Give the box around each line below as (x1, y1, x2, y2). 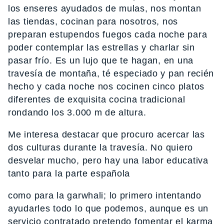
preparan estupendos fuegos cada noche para (8, 29, 207, 40)
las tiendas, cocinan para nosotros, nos (8, 16, 178, 27)
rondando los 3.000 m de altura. (8, 107, 146, 118)
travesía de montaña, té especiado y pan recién (8, 68, 214, 79)
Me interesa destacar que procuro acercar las (8, 129, 205, 140)
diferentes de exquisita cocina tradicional (8, 94, 185, 105)
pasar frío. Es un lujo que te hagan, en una (8, 55, 193, 66)
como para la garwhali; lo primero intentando (8, 190, 201, 201)
